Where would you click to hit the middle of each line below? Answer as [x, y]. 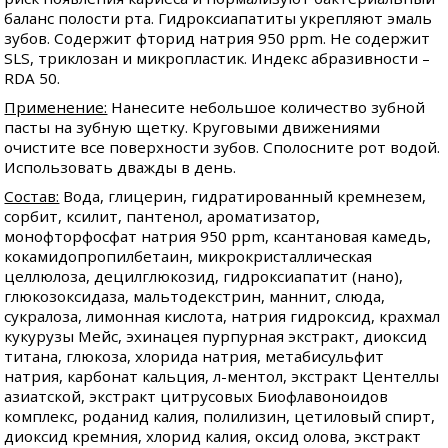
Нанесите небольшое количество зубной [266, 107]
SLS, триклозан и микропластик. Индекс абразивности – [217, 58]
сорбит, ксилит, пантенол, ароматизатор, [162, 216]
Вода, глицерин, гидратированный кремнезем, [243, 196]
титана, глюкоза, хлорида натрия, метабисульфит [194, 356]
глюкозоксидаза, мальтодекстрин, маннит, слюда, [195, 296]
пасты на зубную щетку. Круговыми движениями [192, 127]
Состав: [32, 196]
